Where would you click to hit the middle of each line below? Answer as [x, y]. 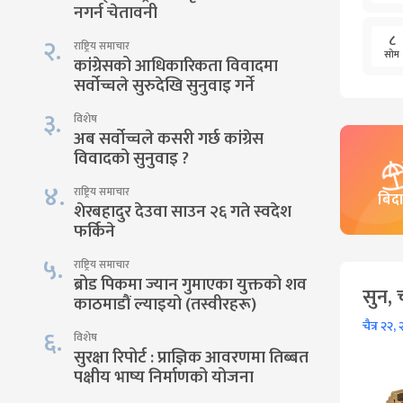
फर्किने [94, 232]
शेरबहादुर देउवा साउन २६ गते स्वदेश [183, 212]
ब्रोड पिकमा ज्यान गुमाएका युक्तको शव [190, 285]
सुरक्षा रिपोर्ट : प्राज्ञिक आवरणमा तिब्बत [191, 358]
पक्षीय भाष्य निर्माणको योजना [164, 377]
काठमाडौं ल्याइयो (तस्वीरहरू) [165, 304]
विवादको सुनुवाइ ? [131, 159]
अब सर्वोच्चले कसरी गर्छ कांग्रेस [169, 139]
